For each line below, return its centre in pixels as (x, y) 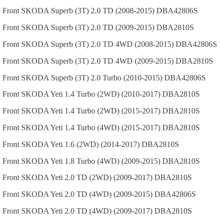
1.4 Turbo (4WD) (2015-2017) (112, 128)
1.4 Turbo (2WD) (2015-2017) (112, 111)
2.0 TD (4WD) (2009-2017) (109, 211)
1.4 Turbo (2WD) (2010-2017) (112, 94)
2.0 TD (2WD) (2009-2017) (109, 178)
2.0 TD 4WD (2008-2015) (132, 44)
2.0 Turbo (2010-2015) (127, 77)
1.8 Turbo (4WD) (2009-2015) (112, 161)
